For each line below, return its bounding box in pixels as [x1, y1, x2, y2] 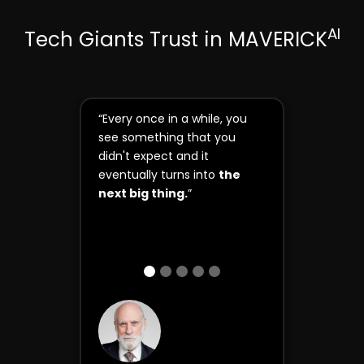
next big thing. [97, 185, 188, 202]
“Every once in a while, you [97, 110, 247, 128]
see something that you [97, 129, 236, 146]
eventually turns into [97, 167, 219, 184]
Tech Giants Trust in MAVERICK [24, 24, 327, 54]
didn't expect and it [97, 148, 209, 165]
